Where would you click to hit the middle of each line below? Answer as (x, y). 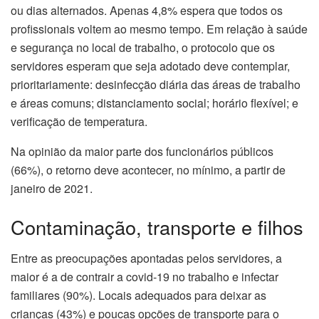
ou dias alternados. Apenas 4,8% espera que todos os (147, 11)
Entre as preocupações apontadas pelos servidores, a (146, 258)
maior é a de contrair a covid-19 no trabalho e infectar (145, 277)
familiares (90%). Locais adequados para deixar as (138, 296)
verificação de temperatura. (79, 122)
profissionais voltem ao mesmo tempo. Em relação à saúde (159, 29)
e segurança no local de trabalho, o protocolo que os (143, 48)
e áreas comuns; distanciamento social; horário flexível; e (155, 103)
